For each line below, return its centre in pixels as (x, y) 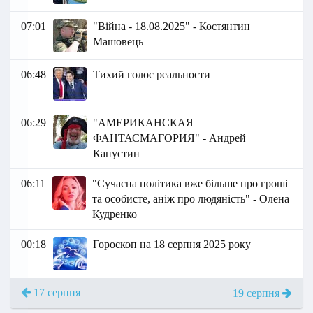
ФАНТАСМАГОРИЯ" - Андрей (170, 138)
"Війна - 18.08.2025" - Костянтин (172, 27)
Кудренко (115, 214)
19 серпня (257, 293)
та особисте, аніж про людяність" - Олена (191, 199)
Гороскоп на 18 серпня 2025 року (172, 245)
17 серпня (56, 293)
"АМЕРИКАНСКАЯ (144, 123)
